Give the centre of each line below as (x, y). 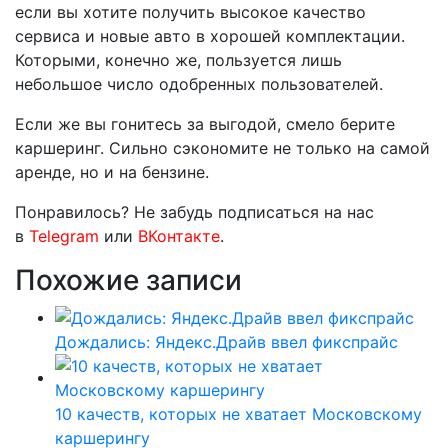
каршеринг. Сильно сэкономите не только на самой (222, 147)
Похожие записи (128, 279)
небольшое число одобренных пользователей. (201, 83)
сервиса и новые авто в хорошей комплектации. (210, 35)
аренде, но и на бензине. (114, 171)
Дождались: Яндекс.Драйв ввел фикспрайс (226, 342)
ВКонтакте (179, 235)
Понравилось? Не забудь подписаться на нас (194, 211)
